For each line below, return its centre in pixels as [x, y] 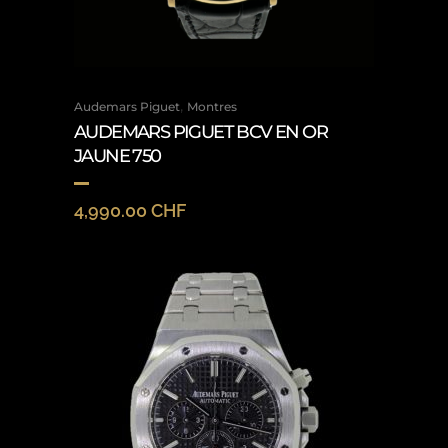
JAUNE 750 [117, 156]
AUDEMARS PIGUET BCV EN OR [200, 132]
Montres [212, 106]
